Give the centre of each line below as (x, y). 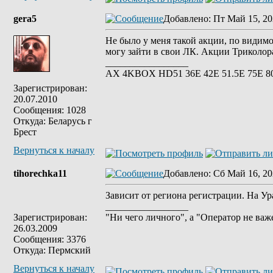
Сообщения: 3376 (50, 239)
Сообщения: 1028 (50, 110)
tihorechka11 (40, 173)
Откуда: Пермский (52, 250)
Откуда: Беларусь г (53, 121)
